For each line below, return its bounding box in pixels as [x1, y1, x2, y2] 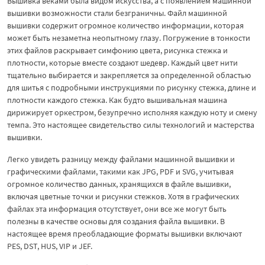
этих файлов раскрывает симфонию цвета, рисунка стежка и [7, 44, 228, 56]
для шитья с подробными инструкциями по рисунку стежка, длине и [7, 82, 256, 93]
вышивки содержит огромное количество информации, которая [7, 20, 244, 31]
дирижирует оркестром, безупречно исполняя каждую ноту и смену [7, 106, 257, 118]
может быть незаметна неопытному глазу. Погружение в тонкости [7, 32, 250, 43]
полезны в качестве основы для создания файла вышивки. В [7, 215, 225, 227]
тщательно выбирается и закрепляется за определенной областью [7, 69, 251, 80]
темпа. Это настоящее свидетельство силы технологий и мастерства [7, 119, 254, 130]
